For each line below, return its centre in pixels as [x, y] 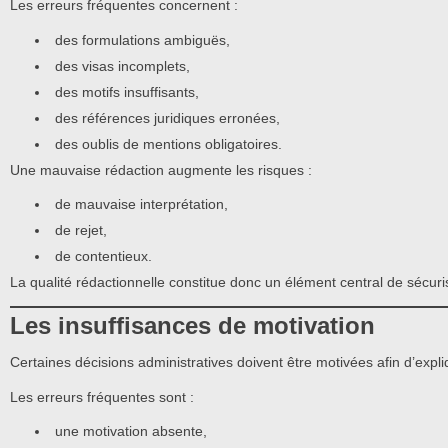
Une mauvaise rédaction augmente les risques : [161, 169]
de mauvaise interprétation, [141, 204]
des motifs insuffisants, [127, 91]
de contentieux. [103, 256]
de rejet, [81, 230]
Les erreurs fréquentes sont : [102, 396]
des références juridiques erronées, [167, 117]
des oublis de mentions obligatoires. [168, 143]
